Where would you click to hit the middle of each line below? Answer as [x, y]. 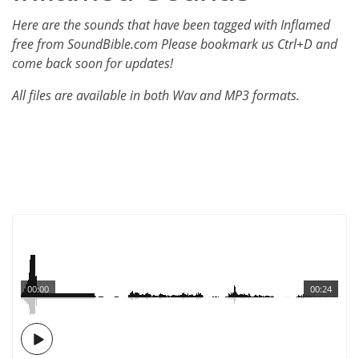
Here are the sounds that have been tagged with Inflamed [171, 25]
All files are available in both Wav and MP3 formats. [156, 95]
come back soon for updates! [93, 63]
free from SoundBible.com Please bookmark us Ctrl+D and [175, 44]
